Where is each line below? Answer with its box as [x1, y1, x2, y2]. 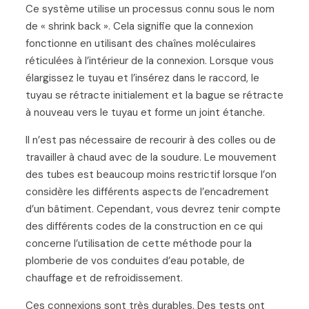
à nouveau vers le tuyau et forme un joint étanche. [25, 105, 265, 119]
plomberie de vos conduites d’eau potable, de [25, 253, 245, 268]
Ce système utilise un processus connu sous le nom [25, 1, 275, 16]
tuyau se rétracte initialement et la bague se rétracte [25, 88, 283, 102]
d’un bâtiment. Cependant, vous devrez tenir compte [25, 201, 281, 216]
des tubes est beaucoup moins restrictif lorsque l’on [25, 167, 277, 181]
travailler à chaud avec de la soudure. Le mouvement [25, 150, 277, 164]
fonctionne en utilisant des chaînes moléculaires [25, 36, 256, 50]
